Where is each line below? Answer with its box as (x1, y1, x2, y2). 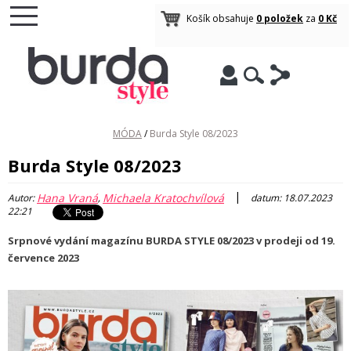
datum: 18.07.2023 (248, 191, 332, 204)
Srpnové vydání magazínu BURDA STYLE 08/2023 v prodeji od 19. (8, 233, 335, 248)
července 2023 (8, 251, 79, 265)
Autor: (8, 191, 37, 204)
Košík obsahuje (186, 12, 256, 25)
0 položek (256, 12, 303, 25)
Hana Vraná (37, 190, 98, 205)
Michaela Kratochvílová (103, 190, 224, 205)
